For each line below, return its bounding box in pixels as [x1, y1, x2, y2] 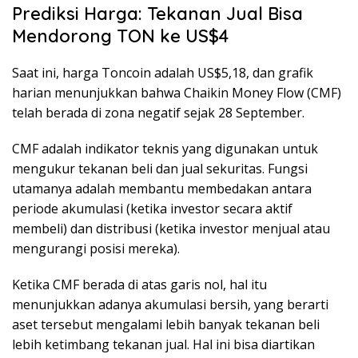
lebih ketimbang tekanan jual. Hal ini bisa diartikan [12, 336, 315, 354]
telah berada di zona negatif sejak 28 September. [12, 104, 304, 122]
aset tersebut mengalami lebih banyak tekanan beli [12, 316, 320, 334]
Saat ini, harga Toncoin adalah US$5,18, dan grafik [12, 64, 313, 82]
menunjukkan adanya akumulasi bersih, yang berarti [12, 296, 328, 314]
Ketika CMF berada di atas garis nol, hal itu [12, 276, 267, 294]
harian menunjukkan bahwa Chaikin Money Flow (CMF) [12, 84, 341, 102]
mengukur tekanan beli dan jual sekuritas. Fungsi [12, 160, 308, 178]
